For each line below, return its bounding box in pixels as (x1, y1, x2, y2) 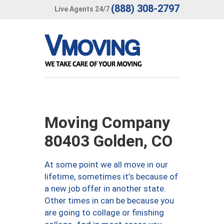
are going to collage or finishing (44, 207, 164, 217)
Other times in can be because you (44, 195, 174, 205)
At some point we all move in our (44, 159, 168, 169)
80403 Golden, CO (44, 131, 172, 150)
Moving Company (44, 113, 170, 132)
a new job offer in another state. (44, 183, 166, 193)
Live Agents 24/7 (54, 4, 109, 13)
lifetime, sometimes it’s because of (44, 171, 178, 181)
